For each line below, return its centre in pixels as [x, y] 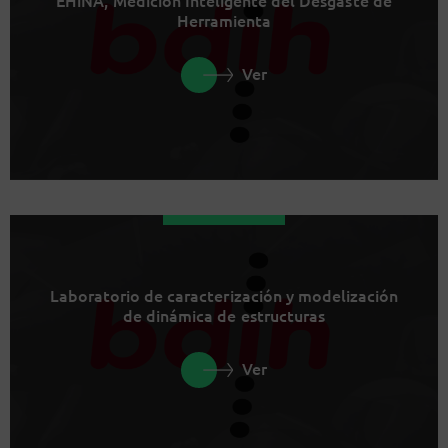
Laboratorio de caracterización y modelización [224, 294]
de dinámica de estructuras [224, 314]
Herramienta [224, 19]
